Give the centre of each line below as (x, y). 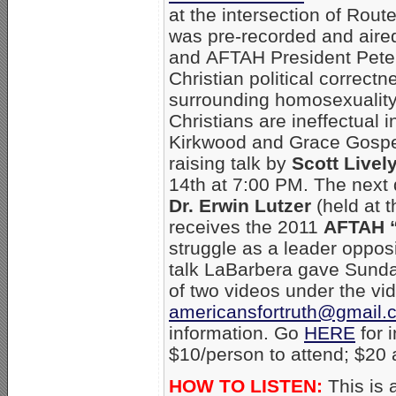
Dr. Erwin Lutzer (240, 205)
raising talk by (230, 163)
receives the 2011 (246, 226)
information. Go (236, 332)
